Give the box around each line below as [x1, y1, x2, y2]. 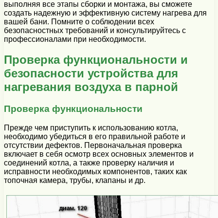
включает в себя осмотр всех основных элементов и [4, 150, 194, 159]
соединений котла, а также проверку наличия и [4, 159, 174, 167]
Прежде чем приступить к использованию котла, [4, 124, 178, 132]
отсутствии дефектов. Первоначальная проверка [4, 141, 182, 150]
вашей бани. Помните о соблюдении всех [4, 17, 154, 26]
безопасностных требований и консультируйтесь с [4, 26, 186, 35]
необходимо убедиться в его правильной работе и [4, 132, 185, 141]
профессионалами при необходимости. [4, 35, 146, 43]
